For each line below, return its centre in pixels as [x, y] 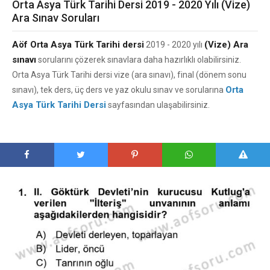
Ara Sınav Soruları [56, 18]
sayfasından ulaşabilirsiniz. [158, 105]
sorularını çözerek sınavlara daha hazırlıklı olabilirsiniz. [139, 60]
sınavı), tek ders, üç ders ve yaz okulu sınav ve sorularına [119, 90]
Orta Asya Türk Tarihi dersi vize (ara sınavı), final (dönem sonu [129, 75]
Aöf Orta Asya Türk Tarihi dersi [78, 45]
